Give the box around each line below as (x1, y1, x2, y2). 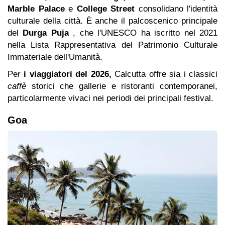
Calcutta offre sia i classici (111, 69, 218, 79)
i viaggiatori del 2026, (24, 69, 111, 79)
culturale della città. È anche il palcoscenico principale (8, 16, 217, 26)
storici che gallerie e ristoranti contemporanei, (26, 81, 217, 91)
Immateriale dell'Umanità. (8, 52, 102, 62)
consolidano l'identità (135, 4, 217, 14)
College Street (76, 4, 135, 14)
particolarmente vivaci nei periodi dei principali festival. (8, 93, 213, 103)
